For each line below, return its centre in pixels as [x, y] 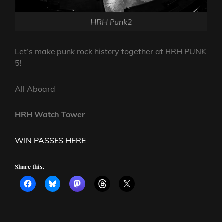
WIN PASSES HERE [50, 140]
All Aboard [35, 88]
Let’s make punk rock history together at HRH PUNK [111, 51]
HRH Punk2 [111, 22]
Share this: [29, 166]
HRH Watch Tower [50, 114]
